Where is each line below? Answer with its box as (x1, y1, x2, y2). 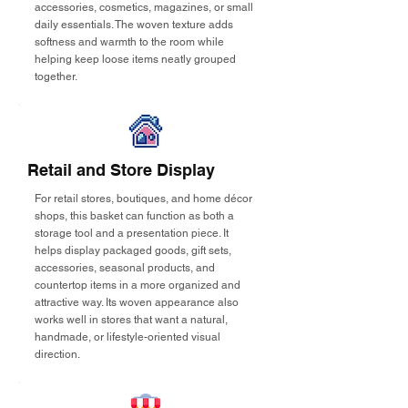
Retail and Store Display (27, 160, 215, 179)
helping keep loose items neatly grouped (35, 53, 236, 66)
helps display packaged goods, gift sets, (35, 244, 231, 257)
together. (35, 70, 77, 83)
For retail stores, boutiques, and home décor (35, 192, 252, 205)
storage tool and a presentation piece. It (35, 227, 229, 240)
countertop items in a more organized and (35, 279, 240, 291)
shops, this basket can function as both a (35, 209, 234, 222)
